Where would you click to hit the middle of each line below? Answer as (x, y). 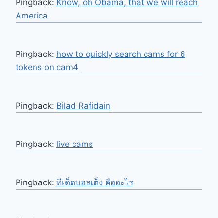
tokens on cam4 (47, 67)
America (32, 15)
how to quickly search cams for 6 (121, 54)
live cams (75, 144)
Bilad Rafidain (83, 105)
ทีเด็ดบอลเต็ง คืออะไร (95, 182)
